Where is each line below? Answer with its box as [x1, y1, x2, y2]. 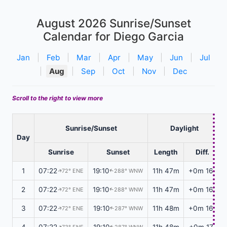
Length [154, 147, 177, 156]
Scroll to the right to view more [12, 94, 103, 102]
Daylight [170, 124, 199, 132]
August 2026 [36, 16, 106, 30]
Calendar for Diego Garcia [43, 29, 184, 43]
